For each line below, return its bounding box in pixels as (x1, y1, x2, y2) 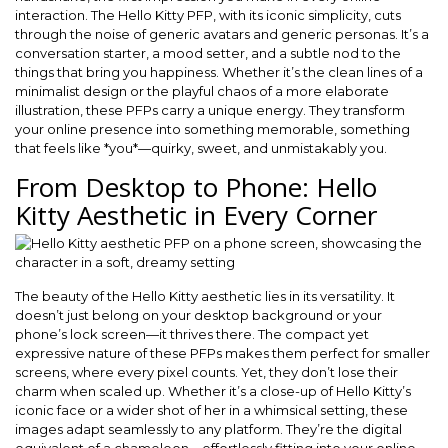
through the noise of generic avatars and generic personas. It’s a (15, 26, 429, 42)
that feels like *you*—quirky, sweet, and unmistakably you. (15, 140, 387, 156)
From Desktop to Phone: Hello (15, 169, 377, 205)
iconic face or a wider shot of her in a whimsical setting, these (15, 402, 408, 418)
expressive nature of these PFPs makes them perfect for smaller (15, 345, 430, 361)
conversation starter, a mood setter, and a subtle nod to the (15, 45, 401, 61)
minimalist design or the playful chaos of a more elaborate (15, 83, 389, 99)
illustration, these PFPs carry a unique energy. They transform (15, 102, 405, 118)
